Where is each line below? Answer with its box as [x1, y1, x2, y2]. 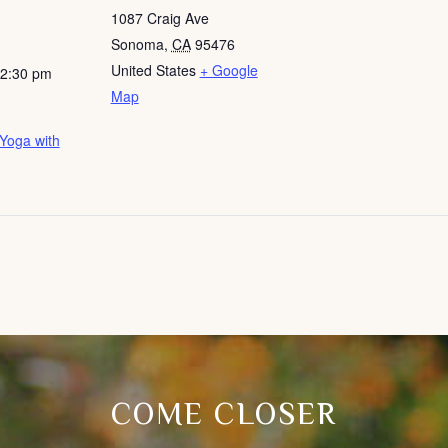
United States [110, 60, 196, 80]
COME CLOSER [110, 393, 338, 442]
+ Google [199, 60, 258, 80]
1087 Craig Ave [110, 8, 209, 28]
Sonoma [110, 34, 164, 54]
